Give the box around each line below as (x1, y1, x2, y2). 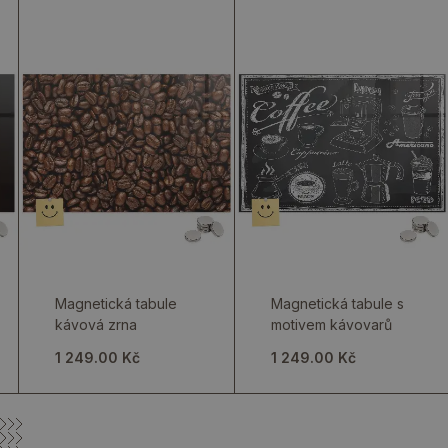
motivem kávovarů (270, 316, 392, 333)
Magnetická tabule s (270, 295, 404, 312)
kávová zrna (55, 316, 138, 333)
